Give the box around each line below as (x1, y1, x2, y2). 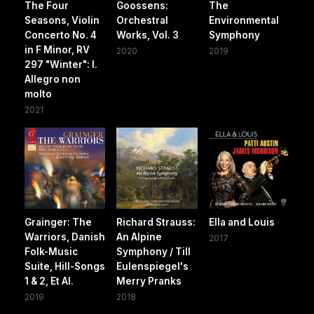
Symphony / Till (116, 245, 191, 257)
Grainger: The (25, 216, 92, 228)
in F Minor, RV (25, 44, 90, 56)
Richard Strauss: (116, 216, 196, 228)
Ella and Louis (208, 216, 275, 228)
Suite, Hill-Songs (25, 260, 105, 272)
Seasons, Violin (25, 15, 100, 27)
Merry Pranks (116, 275, 182, 287)
